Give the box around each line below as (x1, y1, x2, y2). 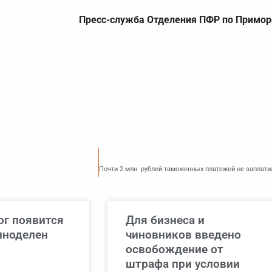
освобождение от (126, 242, 223, 257)
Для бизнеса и (126, 213, 205, 228)
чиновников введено (126, 228, 241, 242)
